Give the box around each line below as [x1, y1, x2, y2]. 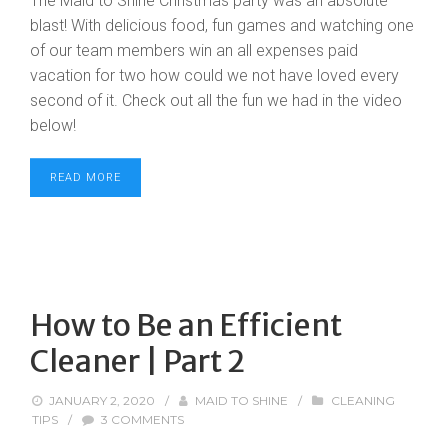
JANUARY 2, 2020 [49, 393, 156, 408]
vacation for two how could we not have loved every [30, 66, 399, 85]
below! [30, 116, 76, 135]
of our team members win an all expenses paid [30, 41, 358, 60]
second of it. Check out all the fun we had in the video [30, 91, 402, 110]
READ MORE [50, 171, 121, 184]
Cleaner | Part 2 [30, 342, 245, 380]
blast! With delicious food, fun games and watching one [30, 16, 414, 35]
